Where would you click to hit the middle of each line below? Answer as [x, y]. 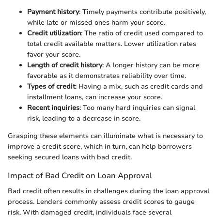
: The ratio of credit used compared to [142, 33]
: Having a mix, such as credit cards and [139, 87]
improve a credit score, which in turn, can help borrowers [100, 147]
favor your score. [54, 55]
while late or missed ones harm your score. [96, 23]
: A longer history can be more [151, 65]
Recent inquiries [53, 108]
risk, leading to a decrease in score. [84, 119]
